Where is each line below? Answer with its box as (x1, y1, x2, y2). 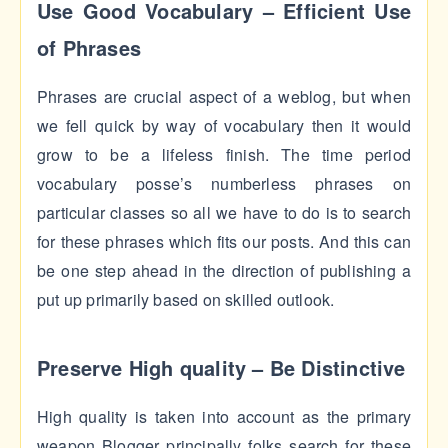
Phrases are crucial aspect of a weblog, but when (37, 85, 411, 109)
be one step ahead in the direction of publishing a (37, 259, 411, 283)
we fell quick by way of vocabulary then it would (37, 114, 411, 138)
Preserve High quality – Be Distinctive (37, 353, 406, 383)
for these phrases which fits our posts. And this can (37, 230, 411, 254)
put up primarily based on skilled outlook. (37, 288, 339, 312)
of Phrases (37, 33, 141, 63)
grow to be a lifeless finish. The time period (37, 143, 411, 167)
